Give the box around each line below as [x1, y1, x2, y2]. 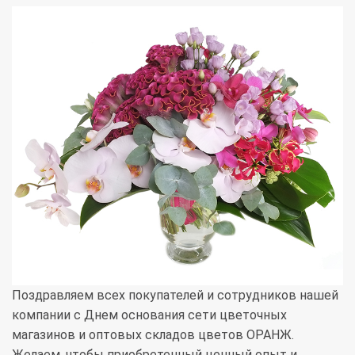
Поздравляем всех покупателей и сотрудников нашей [12, 287, 338, 303]
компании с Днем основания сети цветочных [12, 307, 287, 323]
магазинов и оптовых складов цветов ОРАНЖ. [12, 326, 294, 342]
